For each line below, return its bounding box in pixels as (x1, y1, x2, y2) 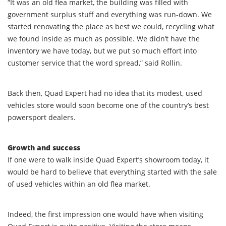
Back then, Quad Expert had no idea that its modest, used (8, 88, 202, 98)
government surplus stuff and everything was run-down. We (8, 9, 212, 19)
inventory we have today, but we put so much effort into (8, 45, 197, 55)
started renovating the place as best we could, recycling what (8, 21, 214, 31)
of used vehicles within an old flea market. (8, 179, 150, 189)
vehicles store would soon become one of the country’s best (8, 100, 209, 110)
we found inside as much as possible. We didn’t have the (8, 33, 200, 43)
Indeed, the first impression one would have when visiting (8, 209, 203, 219)
